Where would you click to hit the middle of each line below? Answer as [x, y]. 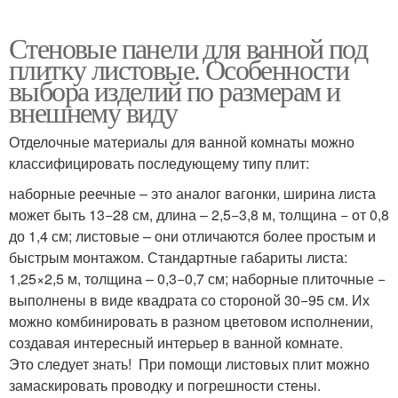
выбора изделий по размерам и [175, 91]
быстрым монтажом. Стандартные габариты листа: [178, 258]
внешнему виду [93, 112]
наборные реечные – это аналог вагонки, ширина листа [192, 194]
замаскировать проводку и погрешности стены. [165, 386]
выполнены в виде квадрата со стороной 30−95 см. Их [189, 300]
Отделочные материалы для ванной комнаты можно [182, 142]
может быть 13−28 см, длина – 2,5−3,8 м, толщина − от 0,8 [199, 215]
